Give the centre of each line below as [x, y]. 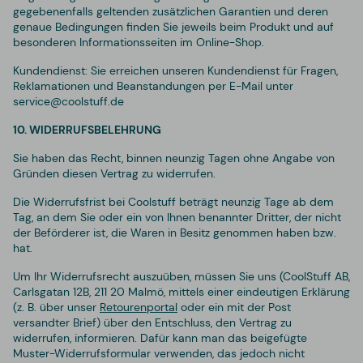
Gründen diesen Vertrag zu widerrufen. [114, 173]
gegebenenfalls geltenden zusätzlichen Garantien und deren [171, 11]
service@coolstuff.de [68, 101]
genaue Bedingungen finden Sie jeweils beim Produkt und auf [173, 26]
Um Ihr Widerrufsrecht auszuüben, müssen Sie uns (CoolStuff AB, [181, 276]
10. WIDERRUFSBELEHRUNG [87, 129]
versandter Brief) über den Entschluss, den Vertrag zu [152, 322]
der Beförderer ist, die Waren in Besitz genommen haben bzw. [175, 232]
